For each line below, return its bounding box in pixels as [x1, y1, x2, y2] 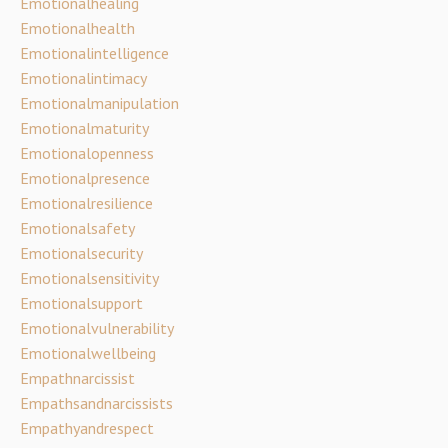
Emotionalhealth [20, 17, 135, 38]
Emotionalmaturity [20, 117, 149, 138]
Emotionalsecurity [20, 242, 143, 263]
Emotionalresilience [20, 192, 153, 213]
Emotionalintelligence [20, 42, 169, 63]
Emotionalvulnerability [20, 317, 174, 338]
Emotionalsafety [20, 217, 135, 238]
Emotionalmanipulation [20, 92, 179, 113]
